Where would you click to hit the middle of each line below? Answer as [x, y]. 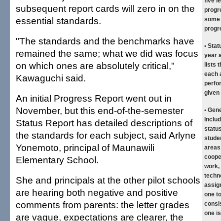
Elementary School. [57, 160]
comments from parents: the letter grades [103, 205]
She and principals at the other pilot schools [108, 180]
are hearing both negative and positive [97, 192]
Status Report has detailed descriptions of [104, 123]
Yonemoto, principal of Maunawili [85, 147]
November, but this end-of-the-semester [100, 110]
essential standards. [58, 21]
